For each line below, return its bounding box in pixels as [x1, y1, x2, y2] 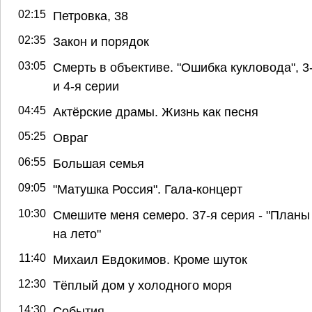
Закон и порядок [53, 33, 149, 49]
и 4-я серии [53, 78, 119, 93]
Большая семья [53, 155, 144, 171]
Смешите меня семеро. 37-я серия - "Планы [53, 207, 310, 222]
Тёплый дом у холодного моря [53, 277, 232, 292]
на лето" [53, 226, 101, 241]
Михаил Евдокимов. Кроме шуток [53, 251, 247, 267]
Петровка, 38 [53, 8, 128, 23]
